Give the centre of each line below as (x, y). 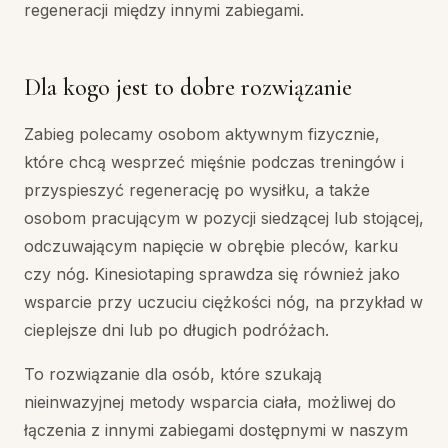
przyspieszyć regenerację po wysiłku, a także (197, 189)
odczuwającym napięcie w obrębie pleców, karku (211, 245)
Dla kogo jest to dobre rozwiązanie (188, 87)
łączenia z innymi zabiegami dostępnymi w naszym (216, 429)
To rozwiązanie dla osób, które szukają (173, 373)
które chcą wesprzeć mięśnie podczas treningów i (214, 161)
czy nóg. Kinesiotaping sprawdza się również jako (212, 273)
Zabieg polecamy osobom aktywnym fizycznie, (202, 133)
